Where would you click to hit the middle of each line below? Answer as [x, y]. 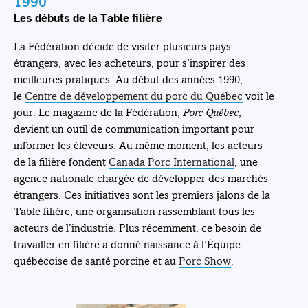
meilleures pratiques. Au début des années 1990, [128, 80]
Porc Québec [211, 113]
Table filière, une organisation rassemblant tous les [134, 212]
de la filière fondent [61, 162]
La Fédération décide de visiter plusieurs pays [122, 47]
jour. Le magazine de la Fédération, [98, 113]
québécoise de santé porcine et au [96, 261]
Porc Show [205, 261]
